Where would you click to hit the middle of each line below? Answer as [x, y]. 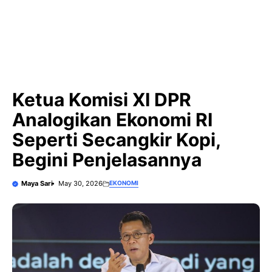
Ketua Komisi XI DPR [102, 100]
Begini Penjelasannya [107, 160]
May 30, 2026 [80, 183]
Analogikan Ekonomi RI [112, 120]
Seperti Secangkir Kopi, [116, 140]
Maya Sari [37, 183]
